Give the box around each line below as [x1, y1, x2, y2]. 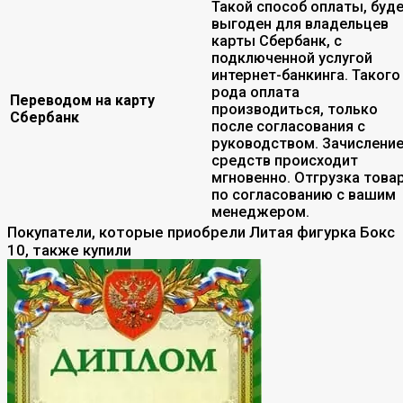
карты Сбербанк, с [211, 31, 342, 49]
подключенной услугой [211, 49, 372, 67]
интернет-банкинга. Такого [211, 66, 400, 84]
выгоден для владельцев [211, 14, 389, 32]
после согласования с [211, 117, 365, 135]
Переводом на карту [10, 91, 155, 109]
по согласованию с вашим [211, 185, 396, 203]
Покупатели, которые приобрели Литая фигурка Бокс [7, 222, 395, 241]
